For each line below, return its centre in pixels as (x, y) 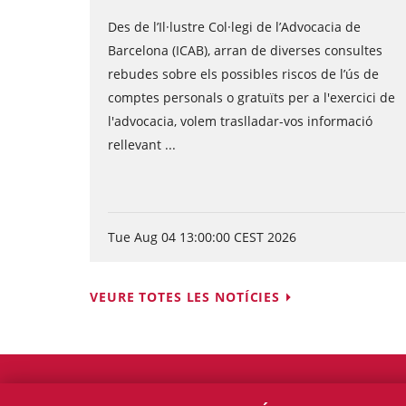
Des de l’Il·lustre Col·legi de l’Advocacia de (234, 27)
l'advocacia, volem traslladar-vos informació (240, 121)
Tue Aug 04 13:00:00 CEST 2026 (202, 237)
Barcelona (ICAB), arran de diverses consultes (245, 50)
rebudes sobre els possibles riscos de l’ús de (243, 74)
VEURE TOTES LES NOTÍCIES (185, 297)
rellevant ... (142, 145)
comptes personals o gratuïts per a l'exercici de (251, 97)
